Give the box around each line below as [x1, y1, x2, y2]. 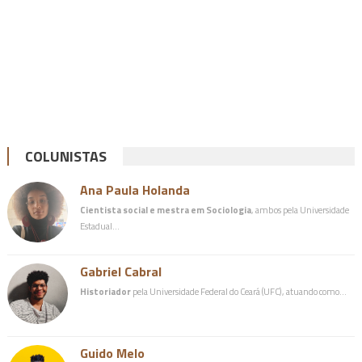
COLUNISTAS [24, 145, 107, 168]
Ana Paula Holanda [79, 180, 190, 200]
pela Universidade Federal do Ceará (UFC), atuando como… [130, 284, 347, 299]
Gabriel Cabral [79, 262, 162, 282]
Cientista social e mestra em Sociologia [79, 203, 251, 217]
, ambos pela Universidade [250, 203, 349, 217]
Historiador [79, 284, 131, 299]
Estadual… [79, 219, 120, 234]
